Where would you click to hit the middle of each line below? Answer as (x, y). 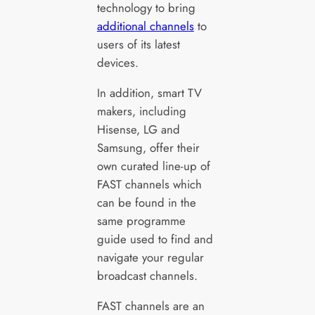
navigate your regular (150, 257)
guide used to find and (155, 239)
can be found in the (146, 202)
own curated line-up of (153, 166)
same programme (141, 220)
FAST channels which (149, 184)
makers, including (141, 111)
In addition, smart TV (149, 92)
